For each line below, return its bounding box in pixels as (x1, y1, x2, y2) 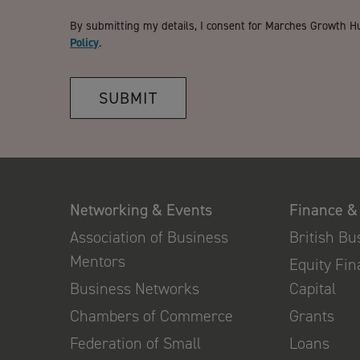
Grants (289, 305, 335, 327)
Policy (70, 35, 99, 51)
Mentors (70, 251, 125, 272)
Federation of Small (70, 333, 201, 354)
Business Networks (70, 278, 199, 300)
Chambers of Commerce (70, 305, 233, 327)
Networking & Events (70, 199, 212, 221)
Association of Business (70, 227, 228, 248)
